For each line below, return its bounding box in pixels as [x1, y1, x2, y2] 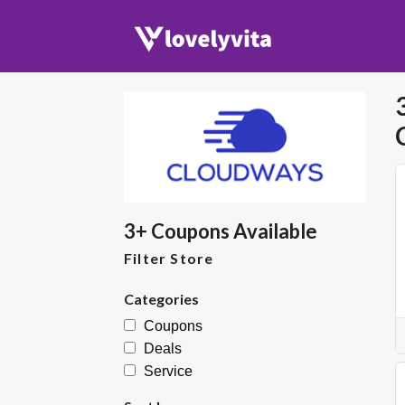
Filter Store [124, 250, 214, 268]
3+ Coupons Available [124, 219, 317, 244]
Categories [124, 290, 199, 308]
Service [144, 363, 193, 380]
